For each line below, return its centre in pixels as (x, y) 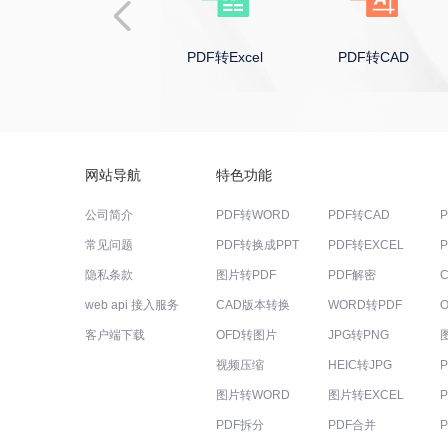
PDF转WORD (253, 215)
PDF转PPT (75, 57)
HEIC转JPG (360, 365)
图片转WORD (253, 395)
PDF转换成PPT (258, 245)
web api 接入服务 (131, 305)
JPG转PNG (359, 335)
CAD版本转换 (253, 305)
